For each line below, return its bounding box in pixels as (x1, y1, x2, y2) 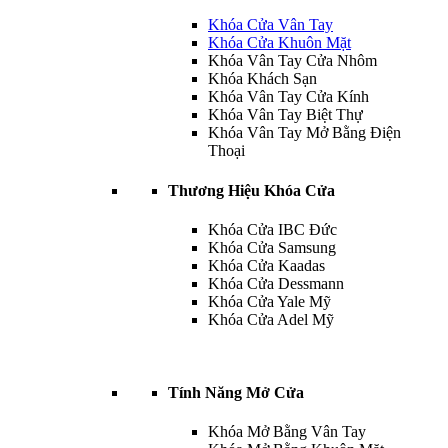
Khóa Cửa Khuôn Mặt (208, 34, 351, 52)
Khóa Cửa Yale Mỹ (208, 292, 331, 310)
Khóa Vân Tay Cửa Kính (208, 88, 369, 106)
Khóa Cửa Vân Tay (208, 16, 333, 34)
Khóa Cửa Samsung (208, 238, 336, 256)
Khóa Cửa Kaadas (208, 256, 325, 274)
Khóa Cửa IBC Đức (208, 220, 337, 238)
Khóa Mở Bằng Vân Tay (208, 423, 366, 441)
